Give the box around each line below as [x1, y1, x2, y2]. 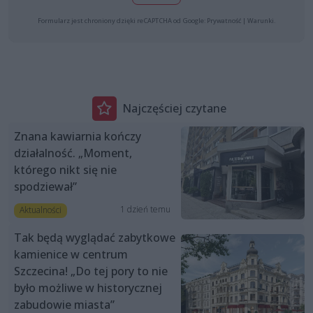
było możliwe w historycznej [14, 279, 162, 296]
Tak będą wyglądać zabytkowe [14, 229, 175, 245]
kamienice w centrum [14, 246, 128, 262]
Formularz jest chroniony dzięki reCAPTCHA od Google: [38, 16, 207, 26]
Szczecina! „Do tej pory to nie [14, 263, 168, 279]
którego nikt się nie [14, 162, 117, 178]
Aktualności [19, 204, 61, 217]
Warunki [247, 16, 274, 26]
